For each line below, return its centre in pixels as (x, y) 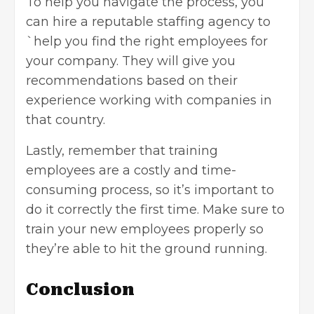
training (193, 150)
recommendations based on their (132, 80)
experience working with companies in (149, 100)
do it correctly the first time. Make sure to (155, 209)
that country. (66, 120)
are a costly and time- (166, 170)
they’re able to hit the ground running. (146, 248)
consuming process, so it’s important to (150, 190)
